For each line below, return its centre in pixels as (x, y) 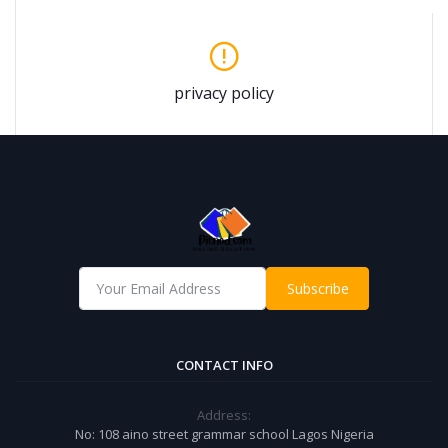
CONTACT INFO (224, 364)
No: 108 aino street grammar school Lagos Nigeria (224, 433)
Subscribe (317, 288)
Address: (224, 414)
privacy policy (224, 93)
